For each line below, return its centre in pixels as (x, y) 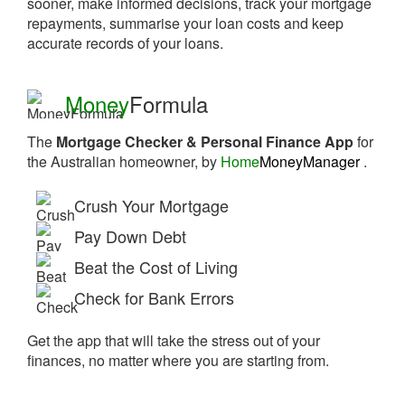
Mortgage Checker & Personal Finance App (205, 141)
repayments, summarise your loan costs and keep (185, 23)
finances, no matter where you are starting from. (178, 360)
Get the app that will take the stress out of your (174, 340)
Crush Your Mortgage (151, 205)
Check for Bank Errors (154, 297)
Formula (169, 104)
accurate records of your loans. (125, 43)
